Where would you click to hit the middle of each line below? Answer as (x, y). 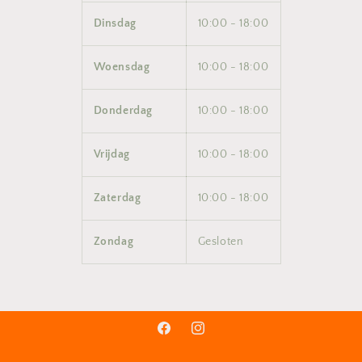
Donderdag (123, 110)
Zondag (114, 241)
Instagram (216, 337)
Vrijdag (112, 154)
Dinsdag (115, 23)
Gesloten (221, 241)
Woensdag (122, 67)
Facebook (181, 337)
